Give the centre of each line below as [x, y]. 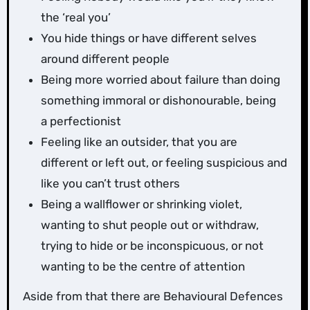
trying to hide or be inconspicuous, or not [152, 245]
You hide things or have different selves [148, 38]
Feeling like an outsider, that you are [139, 142]
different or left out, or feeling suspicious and [164, 162]
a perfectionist [81, 121]
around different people [105, 58]
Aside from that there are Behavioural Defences [153, 296]
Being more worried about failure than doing [160, 79]
